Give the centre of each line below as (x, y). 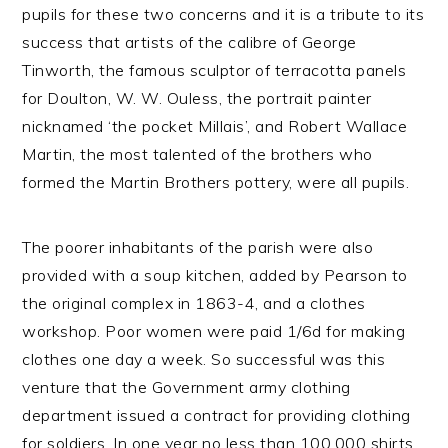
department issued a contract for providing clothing (216, 415)
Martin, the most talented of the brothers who (197, 154)
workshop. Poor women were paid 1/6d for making (214, 331)
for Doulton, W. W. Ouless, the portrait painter (197, 98)
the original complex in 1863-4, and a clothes (194, 303)
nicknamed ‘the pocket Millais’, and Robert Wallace (215, 126)
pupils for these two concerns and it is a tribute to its (223, 14)
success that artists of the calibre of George (189, 42)
